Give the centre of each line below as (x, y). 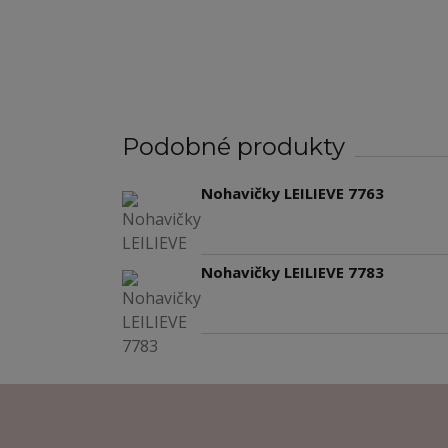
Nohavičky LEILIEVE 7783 (292, 272)
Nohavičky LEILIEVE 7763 (292, 193)
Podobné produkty (233, 146)
